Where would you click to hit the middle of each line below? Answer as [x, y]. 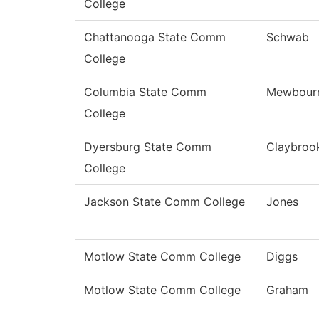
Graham [287, 290]
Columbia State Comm [145, 92]
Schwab [288, 37]
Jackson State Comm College [164, 202]
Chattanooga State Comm [155, 37]
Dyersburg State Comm [148, 147]
